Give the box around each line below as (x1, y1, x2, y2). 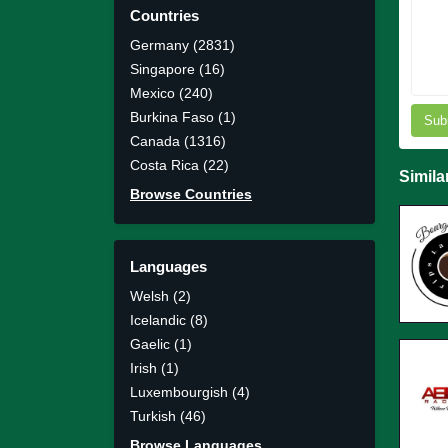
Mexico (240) (130, 84, 213, 101)
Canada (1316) (130, 132, 226, 149)
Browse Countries (130, 185, 252, 202)
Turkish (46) (130, 407, 206, 424)
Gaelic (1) (130, 335, 192, 352)
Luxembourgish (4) (130, 383, 250, 400)
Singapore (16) (130, 60, 225, 77)
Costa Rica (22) (130, 156, 229, 173)
